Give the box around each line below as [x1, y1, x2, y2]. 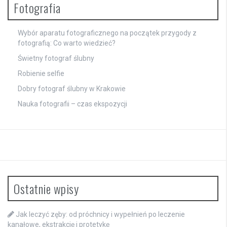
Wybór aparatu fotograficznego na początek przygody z [18, 28, 197, 37]
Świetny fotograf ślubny [18, 54, 94, 62]
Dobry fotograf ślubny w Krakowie [18, 84, 126, 93]
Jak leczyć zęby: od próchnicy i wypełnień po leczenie [16, 210, 185, 218]
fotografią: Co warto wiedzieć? [18, 39, 116, 47]
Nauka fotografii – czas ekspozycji [18, 99, 127, 108]
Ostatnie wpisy [14, 179, 79, 198]
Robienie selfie [18, 69, 64, 78]
